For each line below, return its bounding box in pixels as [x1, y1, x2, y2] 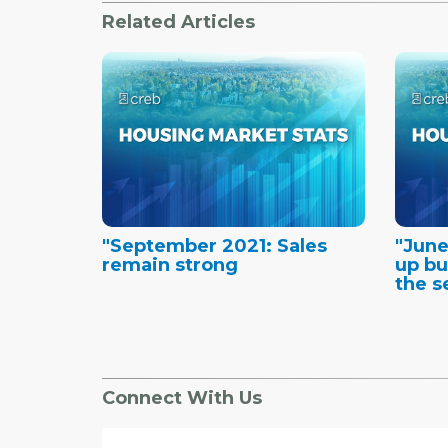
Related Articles [102, 10, 255, 33]
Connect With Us [102, 386, 262, 409]
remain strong [102, 253, 238, 276]
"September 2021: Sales [102, 234, 327, 257]
